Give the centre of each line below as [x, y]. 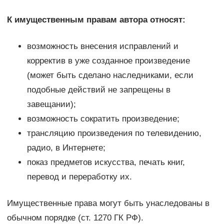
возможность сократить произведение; [103, 118]
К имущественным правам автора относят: [96, 19]
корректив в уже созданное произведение [108, 60]
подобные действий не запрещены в [98, 89]
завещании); [51, 104]
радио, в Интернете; [66, 147]
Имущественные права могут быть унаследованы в [108, 203]
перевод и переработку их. [79, 176]
